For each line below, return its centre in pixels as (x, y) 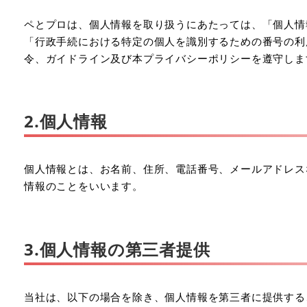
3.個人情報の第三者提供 (117, 249)
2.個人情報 (66, 121)
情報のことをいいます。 (84, 186)
